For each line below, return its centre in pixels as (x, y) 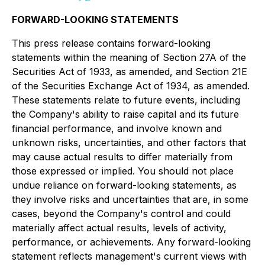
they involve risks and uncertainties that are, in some (130, 200)
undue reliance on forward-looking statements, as (124, 185)
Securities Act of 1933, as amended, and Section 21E (130, 72)
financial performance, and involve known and (117, 129)
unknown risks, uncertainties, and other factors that (129, 143)
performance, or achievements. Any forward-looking (131, 242)
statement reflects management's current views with (129, 256)
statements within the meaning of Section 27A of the (129, 58)
